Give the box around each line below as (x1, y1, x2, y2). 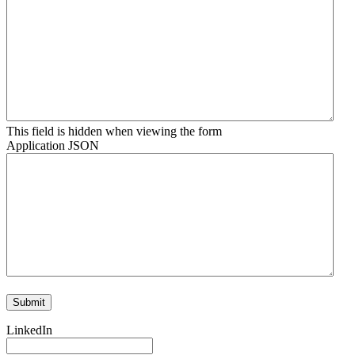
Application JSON (6, 138, 99, 152)
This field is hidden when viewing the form (6, 124, 222, 138)
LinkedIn (6, 323, 52, 337)
